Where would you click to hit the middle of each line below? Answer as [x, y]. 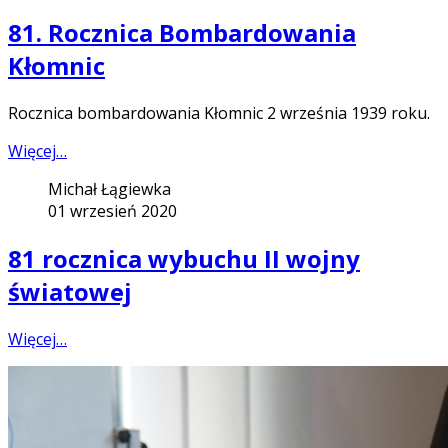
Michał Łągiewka [109, 189]
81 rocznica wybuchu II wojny [184, 259]
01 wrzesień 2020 [112, 211]
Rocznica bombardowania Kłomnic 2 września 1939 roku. [219, 113]
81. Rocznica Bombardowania [182, 33]
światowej [70, 292]
